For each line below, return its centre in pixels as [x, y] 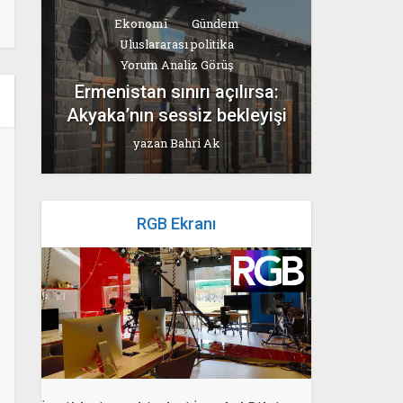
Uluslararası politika [176, 44]
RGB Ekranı [176, 224]
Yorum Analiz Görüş [176, 64]
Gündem [215, 23]
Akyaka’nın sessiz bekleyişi [176, 115]
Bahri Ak [195, 143]
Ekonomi [140, 23]
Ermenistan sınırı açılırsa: [176, 91]
